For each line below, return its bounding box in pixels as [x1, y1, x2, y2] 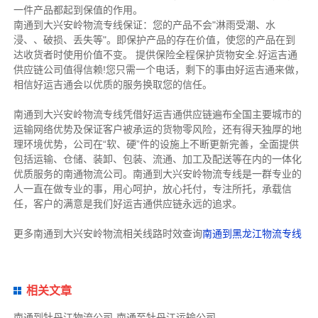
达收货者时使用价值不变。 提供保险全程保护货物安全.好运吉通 [13, 49, 297, 61]
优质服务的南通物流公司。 [13, 168, 133, 180]
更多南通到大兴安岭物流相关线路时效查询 [13, 228, 202, 240]
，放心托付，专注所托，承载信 [152, 183, 292, 195]
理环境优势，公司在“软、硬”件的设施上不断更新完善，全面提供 [13, 138, 299, 150]
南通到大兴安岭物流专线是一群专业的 [132, 168, 302, 180]
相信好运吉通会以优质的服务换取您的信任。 [13, 79, 212, 91]
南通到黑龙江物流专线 [202, 228, 302, 240]
